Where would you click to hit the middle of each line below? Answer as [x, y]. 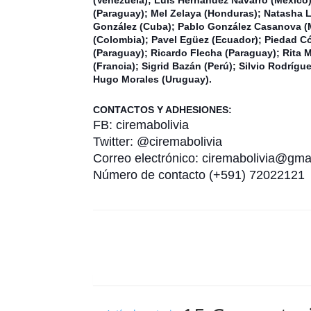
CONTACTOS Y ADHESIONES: [163, 109]
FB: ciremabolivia [141, 125]
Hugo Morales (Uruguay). [153, 79]
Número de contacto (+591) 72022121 [199, 175]
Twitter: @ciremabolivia [158, 141]
